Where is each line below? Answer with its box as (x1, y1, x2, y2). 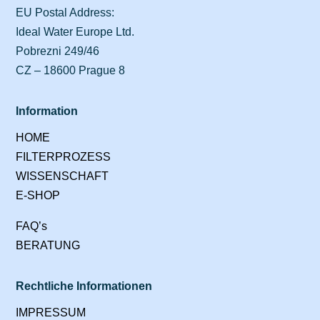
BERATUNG (16, 239, 81, 251)
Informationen (76, 280, 153, 292)
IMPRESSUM (16, 306, 86, 319)
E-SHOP (16, 189, 61, 201)
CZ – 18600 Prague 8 (16, 64, 126, 76)
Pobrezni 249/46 (16, 45, 100, 57)
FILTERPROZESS (16, 151, 111, 163)
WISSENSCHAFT (16, 170, 109, 182)
